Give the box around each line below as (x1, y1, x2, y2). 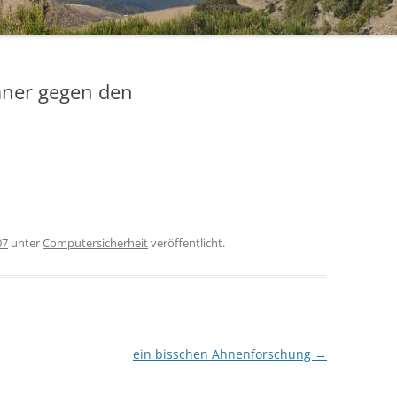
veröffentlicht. (148, 235, 225, 251)
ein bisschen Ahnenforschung (132, 346, 315, 362)
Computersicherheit (43, 235, 148, 251)
